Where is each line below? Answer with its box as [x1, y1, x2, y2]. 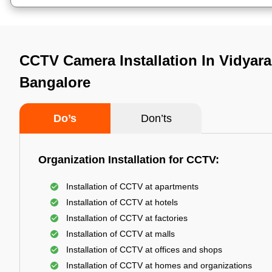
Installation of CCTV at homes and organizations [66, 260, 252, 270]
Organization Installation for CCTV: [38, 154, 219, 166]
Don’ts [140, 112, 172, 124]
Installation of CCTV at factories [66, 213, 188, 223]
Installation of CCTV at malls [66, 229, 175, 239]
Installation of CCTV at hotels [66, 197, 178, 207]
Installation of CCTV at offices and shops [66, 245, 222, 254]
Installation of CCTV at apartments [66, 182, 199, 191]
